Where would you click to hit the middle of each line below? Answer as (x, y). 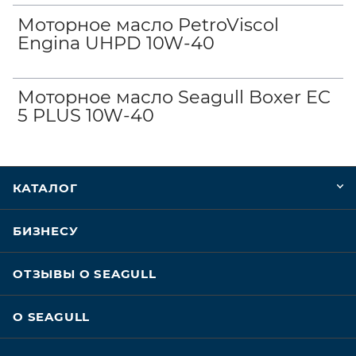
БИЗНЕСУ (46, 231)
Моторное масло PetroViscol (149, 24)
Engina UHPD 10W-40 (116, 43)
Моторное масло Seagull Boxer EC (174, 97)
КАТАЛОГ (45, 188)
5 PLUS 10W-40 (86, 116)
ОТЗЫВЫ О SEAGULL (85, 274)
